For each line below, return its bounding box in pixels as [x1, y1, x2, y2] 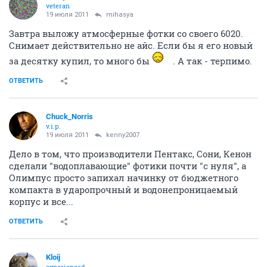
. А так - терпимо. [170, 55, 252, 67]
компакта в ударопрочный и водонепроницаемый [9, 184, 238, 196]
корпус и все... [9, 195, 73, 208]
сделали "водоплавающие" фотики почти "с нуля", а [9, 160, 246, 172]
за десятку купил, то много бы [9, 55, 152, 67]
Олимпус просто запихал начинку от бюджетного [9, 172, 238, 184]
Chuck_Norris [46, 112, 93, 122]
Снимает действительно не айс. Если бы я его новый [9, 39, 253, 52]
